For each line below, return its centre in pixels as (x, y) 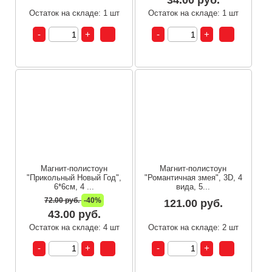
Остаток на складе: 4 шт (74, 227)
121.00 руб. (193, 203)
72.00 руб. (63, 200)
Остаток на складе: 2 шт (193, 227)
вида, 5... (193, 186)
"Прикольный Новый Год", (74, 177)
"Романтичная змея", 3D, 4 (193, 177)
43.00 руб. (74, 214)
